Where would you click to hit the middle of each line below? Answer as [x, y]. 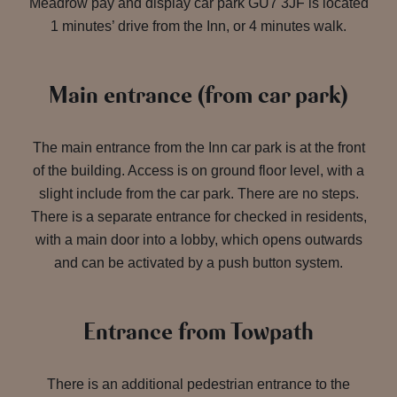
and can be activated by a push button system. [198, 263]
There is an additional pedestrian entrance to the [198, 384]
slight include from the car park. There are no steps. [198, 194]
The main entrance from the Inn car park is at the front [198, 148]
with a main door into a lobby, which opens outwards [198, 240]
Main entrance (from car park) [198, 96]
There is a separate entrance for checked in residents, [198, 217]
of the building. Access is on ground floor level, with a [198, 171]
